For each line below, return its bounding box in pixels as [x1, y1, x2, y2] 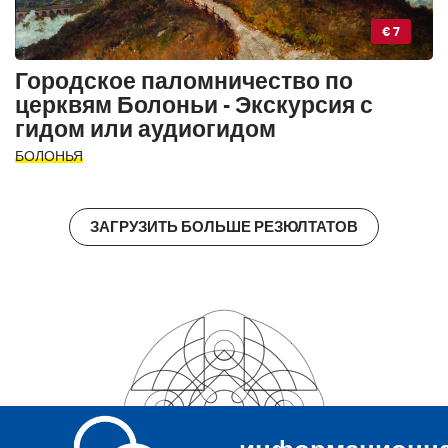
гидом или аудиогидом [15, 114, 276, 142]
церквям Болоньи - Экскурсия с [15, 90, 373, 118]
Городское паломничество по [15, 66, 353, 94]
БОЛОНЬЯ [15, 145, 83, 164]
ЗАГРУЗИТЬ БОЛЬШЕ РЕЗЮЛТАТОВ [90, 216, 358, 236]
